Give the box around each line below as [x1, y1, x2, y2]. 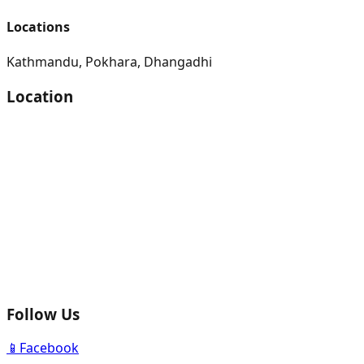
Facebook [19, 339, 79, 357]
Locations [6, 18, 70, 37]
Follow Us [6, 303, 80, 324]
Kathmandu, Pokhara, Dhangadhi [6, 53, 212, 71]
